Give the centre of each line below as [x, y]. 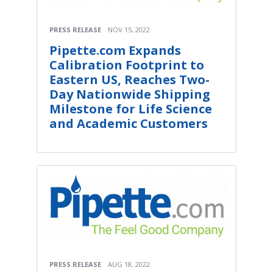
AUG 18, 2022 [129, 264]
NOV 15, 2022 [129, 30]
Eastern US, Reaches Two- [129, 80]
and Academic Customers [129, 124]
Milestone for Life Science [131, 109]
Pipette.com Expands [115, 51]
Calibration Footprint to [127, 65]
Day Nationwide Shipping [130, 94]
